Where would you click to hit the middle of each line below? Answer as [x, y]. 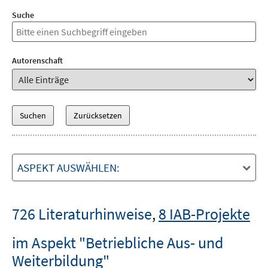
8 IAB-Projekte [204, 214]
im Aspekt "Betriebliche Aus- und [118, 243]
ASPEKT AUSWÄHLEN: [68, 167]
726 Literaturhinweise [82, 214]
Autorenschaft [37, 60]
